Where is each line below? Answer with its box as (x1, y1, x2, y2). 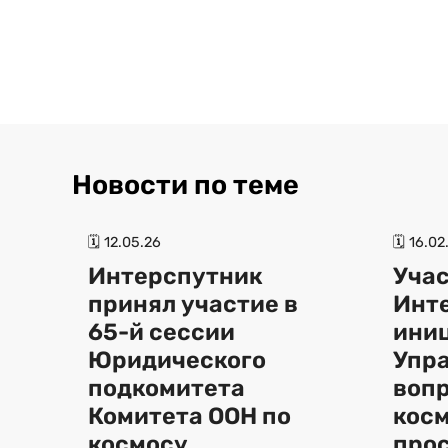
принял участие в (88, 289, 298, 318)
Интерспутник (88, 261, 263, 290)
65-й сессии (88, 317, 235, 346)
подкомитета (88, 373, 245, 402)
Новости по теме (72, 168, 299, 201)
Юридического (88, 345, 266, 374)
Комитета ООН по (88, 401, 291, 430)
